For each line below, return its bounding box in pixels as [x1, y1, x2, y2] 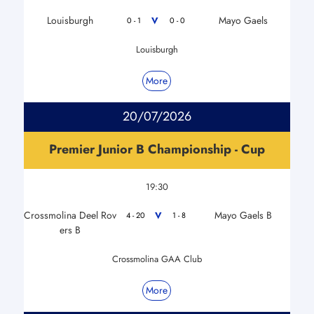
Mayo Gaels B [214, 207, 273, 222]
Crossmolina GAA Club [111, 252, 202, 266]
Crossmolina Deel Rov [24, 207, 117, 222]
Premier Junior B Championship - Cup [48, 139, 265, 158]
